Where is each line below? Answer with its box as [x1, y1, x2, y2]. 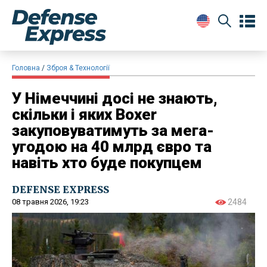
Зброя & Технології [46, 63, 110, 72]
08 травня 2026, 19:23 [12, 197, 89, 206]
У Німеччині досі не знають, [12, 89, 218, 107]
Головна [12, 63, 40, 72]
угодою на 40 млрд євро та [12, 137, 212, 156]
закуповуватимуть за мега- [12, 121, 214, 139]
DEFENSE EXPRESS [12, 183, 109, 195]
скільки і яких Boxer [12, 105, 157, 123]
